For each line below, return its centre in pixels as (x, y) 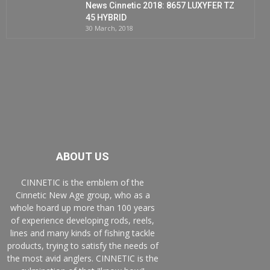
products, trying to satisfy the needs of (83, 246)
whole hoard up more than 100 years (83, 208)
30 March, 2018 (109, 28)
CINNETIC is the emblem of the (83, 183)
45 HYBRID (106, 18)
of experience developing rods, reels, (83, 221)
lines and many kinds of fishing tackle (83, 233)
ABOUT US (83, 157)
